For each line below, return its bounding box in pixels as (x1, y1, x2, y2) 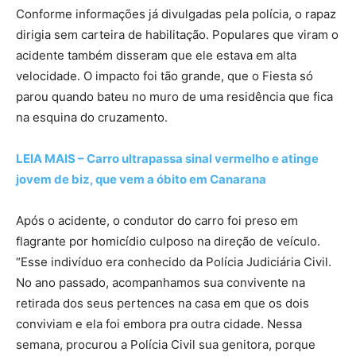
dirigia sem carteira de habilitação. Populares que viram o (16, 27, 339, 43)
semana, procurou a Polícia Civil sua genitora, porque (16, 337, 315, 353)
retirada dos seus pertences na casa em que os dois (16, 296, 309, 311)
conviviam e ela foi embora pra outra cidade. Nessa (16, 316, 302, 332)
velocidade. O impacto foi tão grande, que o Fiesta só (16, 68, 313, 84)
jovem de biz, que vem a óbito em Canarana (16, 172, 266, 188)
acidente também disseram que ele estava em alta (16, 48, 296, 64)
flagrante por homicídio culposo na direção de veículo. (16, 234, 320, 250)
